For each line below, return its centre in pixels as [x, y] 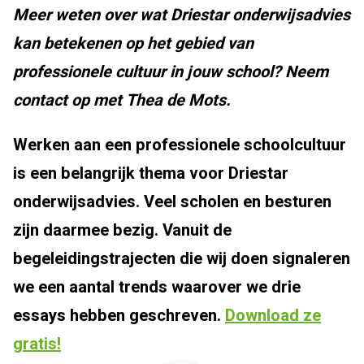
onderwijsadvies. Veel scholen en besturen [172, 201]
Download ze [273, 315]
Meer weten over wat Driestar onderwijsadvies [182, 15]
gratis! [37, 344]
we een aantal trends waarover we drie [157, 287]
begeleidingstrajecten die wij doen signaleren [182, 258]
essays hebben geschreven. [119, 315]
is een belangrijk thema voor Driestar [151, 173]
